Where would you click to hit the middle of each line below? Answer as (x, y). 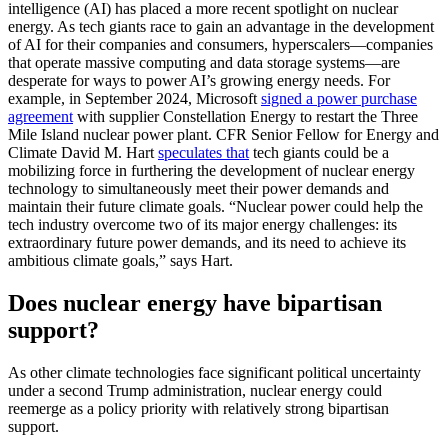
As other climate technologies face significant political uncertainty (214, 372)
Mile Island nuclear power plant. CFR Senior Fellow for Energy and (223, 135)
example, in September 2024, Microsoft (134, 99)
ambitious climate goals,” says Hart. (120, 261)
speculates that (203, 153)
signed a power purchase (339, 99)
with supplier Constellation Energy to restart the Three (245, 117)
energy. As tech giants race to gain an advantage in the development (221, 27)
